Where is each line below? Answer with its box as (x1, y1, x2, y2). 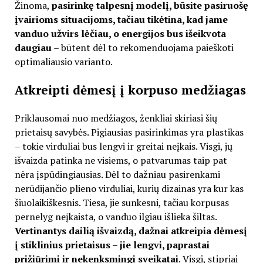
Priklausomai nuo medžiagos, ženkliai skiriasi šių (14, 111, 217, 124)
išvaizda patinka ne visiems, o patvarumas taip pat (14, 153, 227, 167)
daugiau (14, 41, 52, 54)
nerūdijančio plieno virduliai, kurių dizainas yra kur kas (14, 181, 244, 195)
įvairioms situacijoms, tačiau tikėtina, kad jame (14, 12, 228, 26)
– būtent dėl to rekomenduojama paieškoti (51, 41, 234, 54)
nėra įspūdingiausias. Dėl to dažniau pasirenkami (14, 167, 220, 181)
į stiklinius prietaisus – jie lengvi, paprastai (14, 238, 210, 251)
